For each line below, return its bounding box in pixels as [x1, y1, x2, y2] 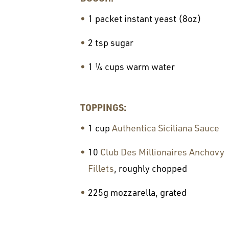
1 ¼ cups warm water [88, 61, 175, 72]
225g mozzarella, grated [88, 186, 187, 198]
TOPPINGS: [80, 101, 126, 113]
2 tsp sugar [88, 37, 133, 48]
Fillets [88, 162, 114, 174]
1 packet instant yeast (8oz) [88, 13, 201, 24]
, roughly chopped [114, 162, 187, 174]
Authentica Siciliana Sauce [112, 122, 219, 133]
